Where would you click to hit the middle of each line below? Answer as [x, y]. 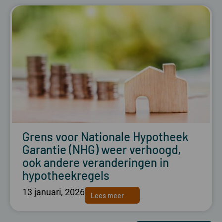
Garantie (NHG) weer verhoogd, [102, 150]
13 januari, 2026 [54, 192]
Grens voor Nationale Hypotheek [105, 137]
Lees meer [107, 195]
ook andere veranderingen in [96, 163]
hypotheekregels [66, 175]
